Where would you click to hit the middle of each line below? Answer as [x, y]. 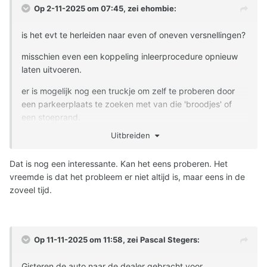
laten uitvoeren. [52, 70]
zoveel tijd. [31, 190]
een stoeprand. [51, 117]
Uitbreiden [133, 136]
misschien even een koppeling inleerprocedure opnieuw [130, 57]
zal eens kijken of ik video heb [81, 139]
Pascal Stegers [169, 240]
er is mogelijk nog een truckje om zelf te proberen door [128, 91]
